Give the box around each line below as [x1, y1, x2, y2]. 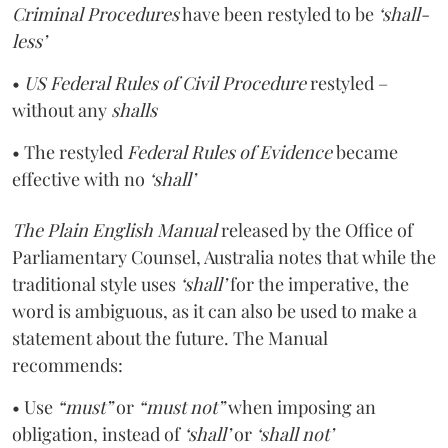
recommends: [12, 352, 123, 377]
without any [12, 97, 111, 122]
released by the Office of [217, 217, 413, 242]
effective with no [12, 166, 149, 191]
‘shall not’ [256, 421, 333, 446]
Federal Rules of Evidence [127, 139, 332, 164]
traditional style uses [12, 271, 180, 296]
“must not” [138, 394, 224, 419]
